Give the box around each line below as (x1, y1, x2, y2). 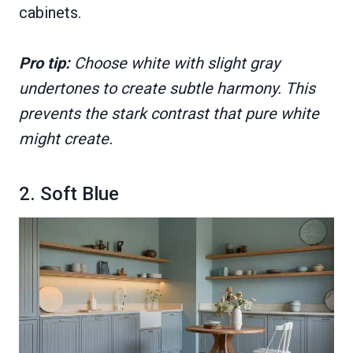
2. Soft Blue (19, 183, 119, 206)
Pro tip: (19, 54, 70, 73)
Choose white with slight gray (70, 54, 280, 73)
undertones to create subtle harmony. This (19, 79, 315, 98)
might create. (19, 129, 113, 149)
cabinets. (19, 3, 81, 23)
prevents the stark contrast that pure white (19, 104, 319, 124)
